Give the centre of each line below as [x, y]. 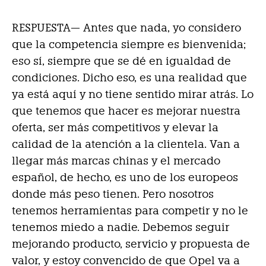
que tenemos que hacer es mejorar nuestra [126, 111]
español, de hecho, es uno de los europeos [125, 178]
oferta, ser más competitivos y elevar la [115, 128]
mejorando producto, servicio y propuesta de [131, 244]
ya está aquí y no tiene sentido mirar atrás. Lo [133, 94]
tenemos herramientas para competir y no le [130, 211]
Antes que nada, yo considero [161, 28]
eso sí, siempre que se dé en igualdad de [121, 61]
